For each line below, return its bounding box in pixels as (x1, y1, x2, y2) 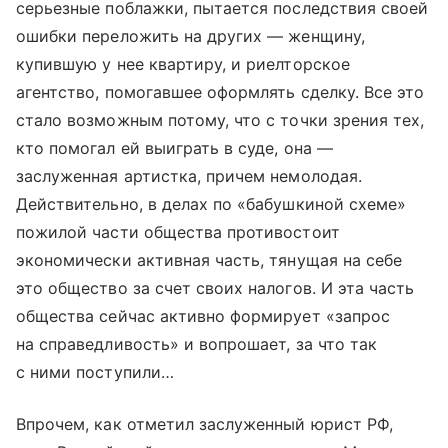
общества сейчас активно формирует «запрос (16, 306, 390, 326)
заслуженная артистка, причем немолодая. (16, 166, 362, 186)
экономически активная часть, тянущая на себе (16, 250, 403, 270)
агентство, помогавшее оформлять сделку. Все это (16, 82, 425, 102)
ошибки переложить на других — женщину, (16, 26, 365, 46)
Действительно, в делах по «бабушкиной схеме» (16, 194, 407, 214)
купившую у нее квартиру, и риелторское (16, 54, 350, 74)
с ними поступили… (16, 362, 174, 382)
